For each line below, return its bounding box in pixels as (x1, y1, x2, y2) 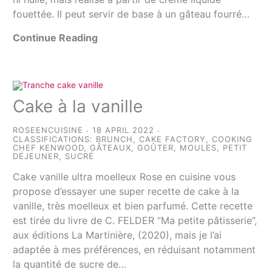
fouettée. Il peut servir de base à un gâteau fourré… (13, 7, 250, 20)
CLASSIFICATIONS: (13, 134, 97, 144)
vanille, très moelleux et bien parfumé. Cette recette (13, 200, 253, 212)
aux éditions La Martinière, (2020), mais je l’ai (13, 229, 222, 242)
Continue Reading (13, 31, 98, 44)
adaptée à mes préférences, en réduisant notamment (13, 243, 256, 256)
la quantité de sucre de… (13, 258, 127, 271)
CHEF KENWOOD (13, 143, 84, 153)
